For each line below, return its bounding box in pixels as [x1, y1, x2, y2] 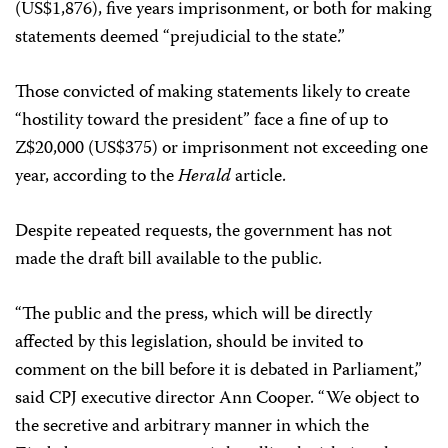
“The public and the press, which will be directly [15, 300, 372, 330]
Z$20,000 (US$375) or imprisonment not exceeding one [15, 134, 428, 164]
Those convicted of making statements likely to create [15, 78, 410, 108]
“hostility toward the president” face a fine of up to [15, 106, 388, 136]
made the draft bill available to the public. [15, 245, 322, 275]
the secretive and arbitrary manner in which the [15, 412, 369, 442]
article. [231, 162, 286, 192]
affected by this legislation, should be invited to [15, 328, 363, 358]
